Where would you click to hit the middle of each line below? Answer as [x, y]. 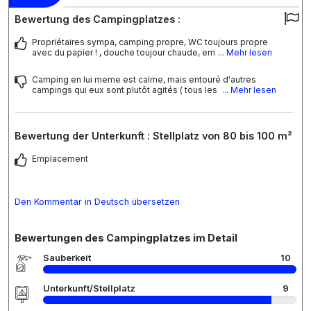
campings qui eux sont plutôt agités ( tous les [126, 90]
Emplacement [60, 158]
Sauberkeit [67, 258]
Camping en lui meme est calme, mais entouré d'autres [144, 79]
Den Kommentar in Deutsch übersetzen [97, 201]
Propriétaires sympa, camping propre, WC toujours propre [150, 42]
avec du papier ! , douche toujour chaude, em [124, 52]
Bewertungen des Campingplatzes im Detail [126, 237]
